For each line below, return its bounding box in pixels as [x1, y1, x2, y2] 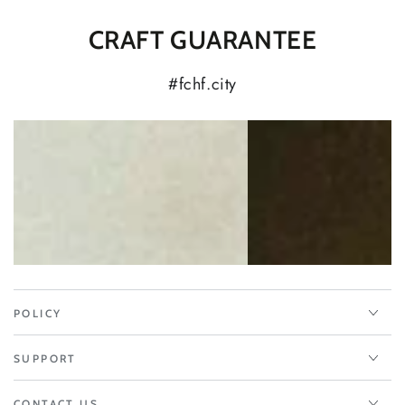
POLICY [14, 306, 62, 320]
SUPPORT [14, 352, 77, 365]
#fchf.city [168, 72, 237, 96]
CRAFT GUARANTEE [88, 24, 317, 55]
